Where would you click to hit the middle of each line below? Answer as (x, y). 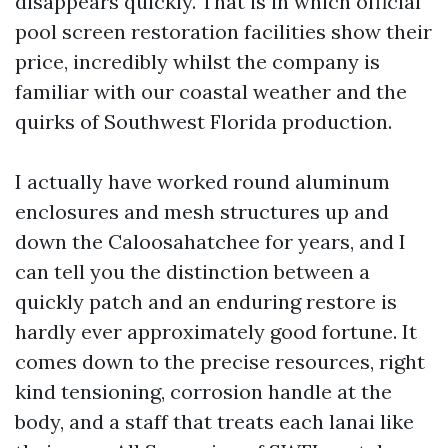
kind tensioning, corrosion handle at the (203, 391)
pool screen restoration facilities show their (223, 31)
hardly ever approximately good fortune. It (216, 331)
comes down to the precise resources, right (220, 361)
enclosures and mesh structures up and (202, 211)
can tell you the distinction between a (192, 271)
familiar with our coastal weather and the (211, 91)
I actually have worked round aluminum (202, 181)
